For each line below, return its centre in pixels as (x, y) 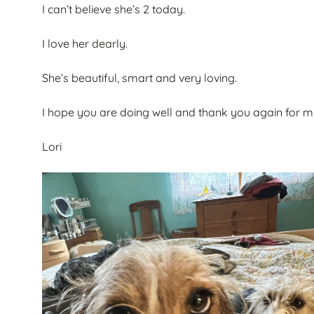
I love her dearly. (85, 43)
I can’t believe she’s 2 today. (114, 9)
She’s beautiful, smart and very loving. (139, 77)
